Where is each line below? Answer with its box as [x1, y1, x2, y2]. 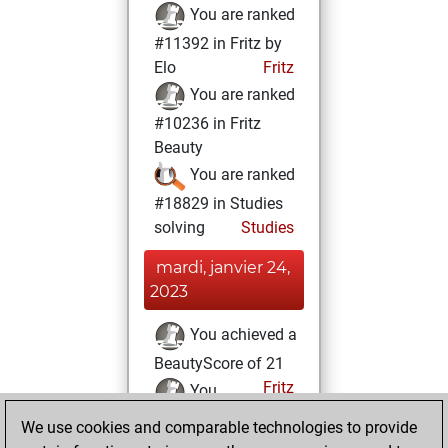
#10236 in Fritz [154, 114, 261, 133]
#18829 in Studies [154, 194, 283, 213]
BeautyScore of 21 [154, 354, 284, 373]
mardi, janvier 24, [156, 258, 290, 277]
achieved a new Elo [154, 410, 289, 429]
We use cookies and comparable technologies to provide [21, 418, 417, 437]
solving [154, 218, 205, 237]
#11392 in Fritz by [154, 34, 282, 53]
